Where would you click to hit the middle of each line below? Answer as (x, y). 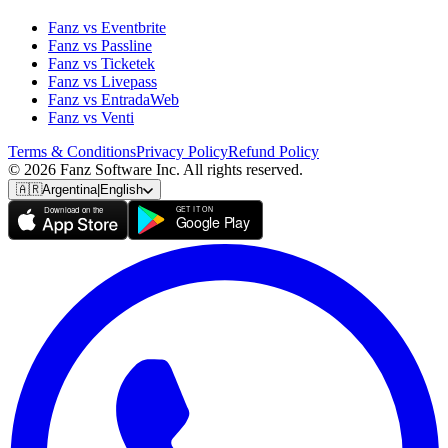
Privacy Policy (182, 151)
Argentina (69, 189)
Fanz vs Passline (100, 45)
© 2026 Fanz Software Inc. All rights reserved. (155, 169)
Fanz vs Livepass (102, 81)
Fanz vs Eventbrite (107, 27)
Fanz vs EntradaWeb (113, 99)
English (121, 189)
